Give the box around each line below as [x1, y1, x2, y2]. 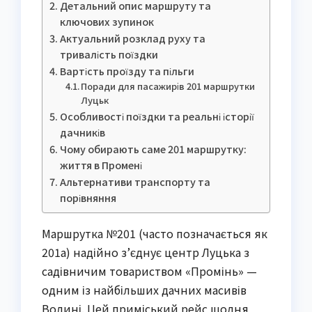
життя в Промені [59, 157, 142, 172]
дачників [59, 124, 105, 139]
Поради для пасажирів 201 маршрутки [81, 79, 256, 93]
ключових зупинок [59, 13, 154, 29]
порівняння [59, 189, 116, 205]
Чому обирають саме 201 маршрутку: [59, 141, 247, 156]
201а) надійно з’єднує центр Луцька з [42, 243, 249, 260]
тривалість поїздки [59, 46, 158, 61]
